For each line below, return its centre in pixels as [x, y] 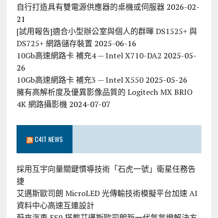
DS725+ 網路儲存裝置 [54, 44]
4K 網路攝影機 [42, 104]
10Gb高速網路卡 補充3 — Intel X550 [80, 80]
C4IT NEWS [48, 139]
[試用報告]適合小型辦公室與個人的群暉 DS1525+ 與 [107, 31]
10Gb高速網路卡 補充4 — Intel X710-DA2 [89, 56]
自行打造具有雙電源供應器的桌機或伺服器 [90, 7]
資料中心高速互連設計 [55, 206]
